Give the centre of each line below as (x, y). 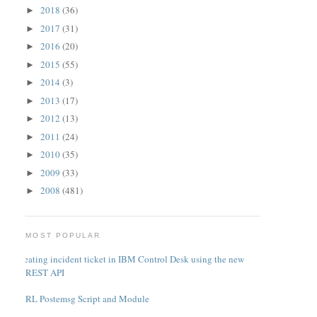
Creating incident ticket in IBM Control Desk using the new (130, 259)
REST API (45, 272)
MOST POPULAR (63, 235)
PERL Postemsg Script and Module (82, 298)
